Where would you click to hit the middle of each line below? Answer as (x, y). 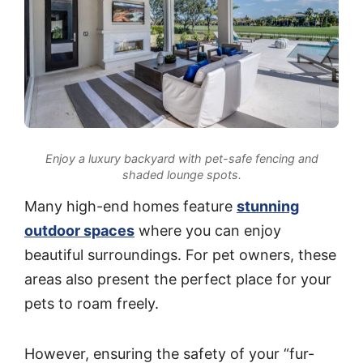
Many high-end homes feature (130, 207)
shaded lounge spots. (181, 174)
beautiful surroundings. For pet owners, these (180, 255)
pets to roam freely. (92, 304)
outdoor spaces (79, 231)
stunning (268, 207)
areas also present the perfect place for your (178, 280)
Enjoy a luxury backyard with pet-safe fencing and (181, 158)
